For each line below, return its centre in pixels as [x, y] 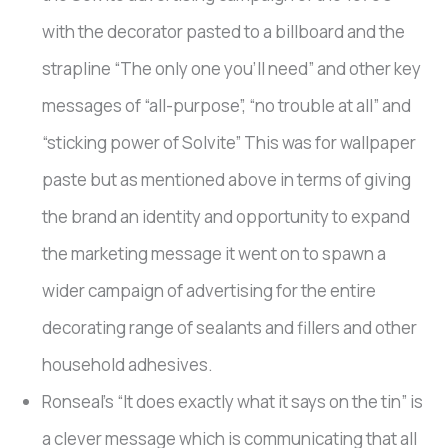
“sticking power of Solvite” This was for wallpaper [229, 143]
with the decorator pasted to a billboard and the [224, 32]
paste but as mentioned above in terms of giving [227, 180]
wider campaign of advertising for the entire [209, 291]
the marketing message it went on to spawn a [214, 254]
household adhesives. [128, 365]
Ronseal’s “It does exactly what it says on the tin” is [233, 402]
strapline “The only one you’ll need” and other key [232, 69]
